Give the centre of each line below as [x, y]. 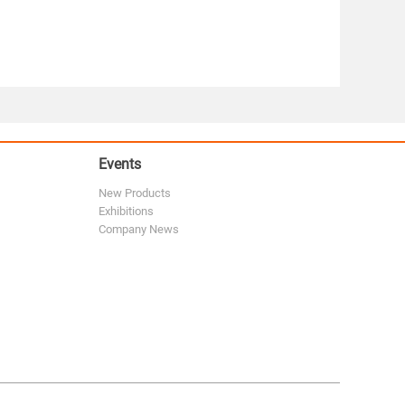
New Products [135, 193]
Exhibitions [127, 211]
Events [120, 163]
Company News [139, 229]
